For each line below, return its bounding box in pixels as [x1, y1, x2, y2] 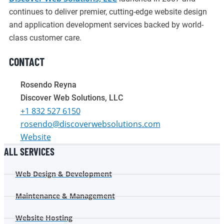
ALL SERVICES [4, 145, 54, 157]
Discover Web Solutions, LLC [20, 93, 123, 102]
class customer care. [9, 33, 81, 42]
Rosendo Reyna [20, 80, 76, 89]
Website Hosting [15, 213, 72, 222]
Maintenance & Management [15, 191, 115, 200]
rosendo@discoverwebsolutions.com [20, 118, 160, 129]
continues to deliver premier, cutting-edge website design [9, 7, 207, 16]
